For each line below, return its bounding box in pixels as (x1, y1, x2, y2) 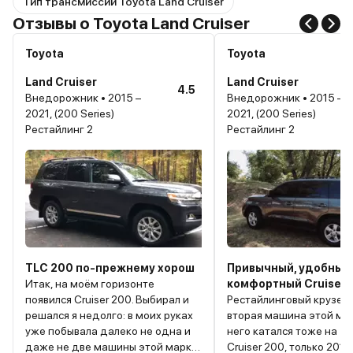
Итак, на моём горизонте (25, 277, 154, 290)
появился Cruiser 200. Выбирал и (25, 292, 189, 306)
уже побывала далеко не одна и (25, 324, 191, 337)
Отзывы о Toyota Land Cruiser (13, 13, 250, 33)
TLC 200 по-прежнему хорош (25, 261, 195, 274)
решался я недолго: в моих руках (25, 308, 193, 321)
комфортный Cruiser (227, 277, 346, 290)
